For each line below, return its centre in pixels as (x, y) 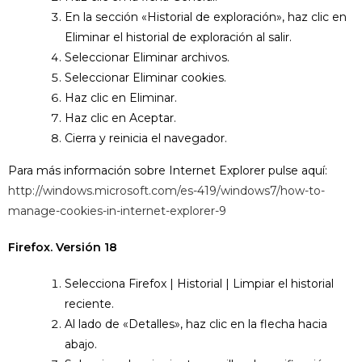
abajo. (81, 344)
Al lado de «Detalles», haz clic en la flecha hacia (196, 324)
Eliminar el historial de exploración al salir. (178, 37)
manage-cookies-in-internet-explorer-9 (117, 211)
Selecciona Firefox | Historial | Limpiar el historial (199, 284)
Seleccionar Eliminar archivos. (147, 57)
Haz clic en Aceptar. (120, 118)
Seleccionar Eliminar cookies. (145, 78)
